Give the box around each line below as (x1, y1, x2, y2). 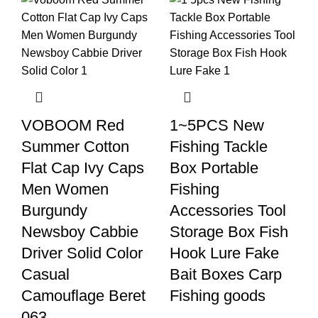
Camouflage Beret (21, 287, 146, 305)
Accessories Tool (170, 202, 286, 220)
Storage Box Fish (170, 223, 288, 241)
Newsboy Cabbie (21, 223, 138, 241)
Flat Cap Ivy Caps (21, 159, 144, 177)
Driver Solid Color (21, 244, 143, 263)
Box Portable (170, 159, 258, 177)
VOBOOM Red (21, 116, 124, 135)
